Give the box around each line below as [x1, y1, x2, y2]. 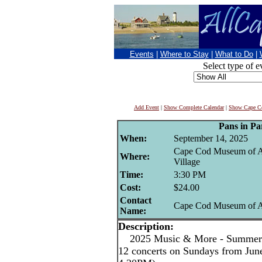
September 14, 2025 [174, 133, 248, 143]
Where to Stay [160, 50, 209, 58]
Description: [118, 220, 174, 232]
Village [174, 157, 200, 167]
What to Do [215, 50, 253, 58]
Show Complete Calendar [164, 104, 224, 111]
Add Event [134, 104, 159, 111]
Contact [120, 195, 151, 205]
